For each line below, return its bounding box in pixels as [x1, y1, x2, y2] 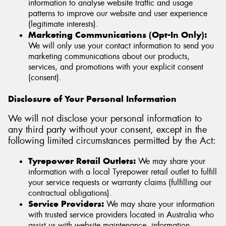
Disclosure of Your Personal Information [8, 93, 177, 104]
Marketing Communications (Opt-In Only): [28, 29, 207, 40]
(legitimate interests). [28, 18, 98, 29]
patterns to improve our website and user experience [28, 8, 207, 19]
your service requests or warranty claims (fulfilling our [28, 177, 211, 188]
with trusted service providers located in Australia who [28, 209, 214, 220]
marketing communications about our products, [28, 50, 190, 62]
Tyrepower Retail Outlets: [28, 155, 136, 166]
